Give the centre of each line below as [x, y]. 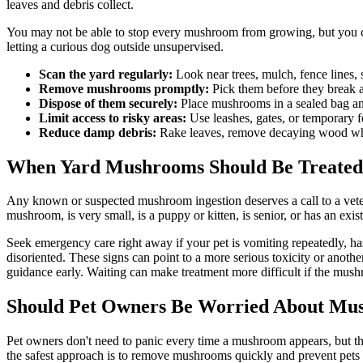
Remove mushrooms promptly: [124, 88]
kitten [222, 216]
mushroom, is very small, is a [82, 216]
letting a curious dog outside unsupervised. [115, 46]
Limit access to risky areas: [113, 117]
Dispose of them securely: [108, 103]
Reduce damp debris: [98, 132]
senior [269, 216]
